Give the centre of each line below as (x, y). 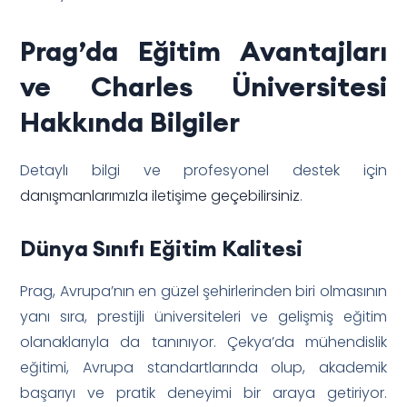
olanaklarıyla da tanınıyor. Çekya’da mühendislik (203, 342)
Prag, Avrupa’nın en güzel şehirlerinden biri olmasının (203, 291)
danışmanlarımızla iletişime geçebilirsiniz (160, 195)
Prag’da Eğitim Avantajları (203, 50)
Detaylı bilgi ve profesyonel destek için (203, 170)
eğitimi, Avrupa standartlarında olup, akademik (203, 367)
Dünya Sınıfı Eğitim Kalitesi (162, 248)
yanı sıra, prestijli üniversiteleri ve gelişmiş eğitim (203, 316)
